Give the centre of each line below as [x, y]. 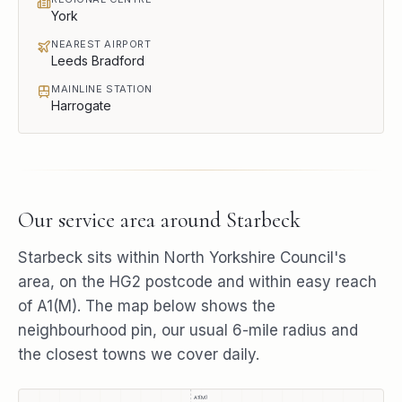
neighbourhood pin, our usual [125, 330]
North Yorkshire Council [249, 258]
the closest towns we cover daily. [139, 354]
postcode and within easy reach [259, 282]
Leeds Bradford [98, 61]
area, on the [64, 282]
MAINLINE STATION [102, 89]
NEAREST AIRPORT [101, 44]
